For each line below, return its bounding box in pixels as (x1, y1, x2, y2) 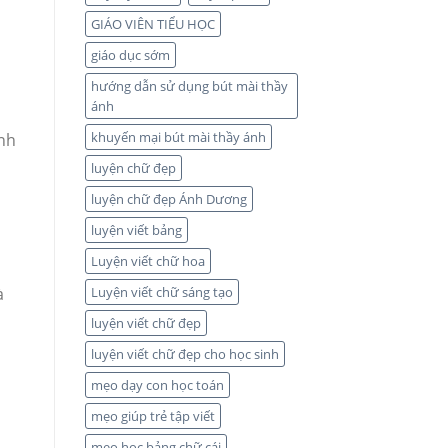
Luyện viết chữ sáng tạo (90, 283, 233, 302)
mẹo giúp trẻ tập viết (90, 407, 215, 426)
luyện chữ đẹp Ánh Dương (90, 190, 247, 209)
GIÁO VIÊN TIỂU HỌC (90, 15, 215, 34)
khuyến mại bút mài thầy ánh (90, 128, 266, 147)
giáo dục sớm (90, 46, 170, 65)
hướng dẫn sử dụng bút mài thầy (90, 77, 288, 96)
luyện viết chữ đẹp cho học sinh (90, 345, 279, 364)
